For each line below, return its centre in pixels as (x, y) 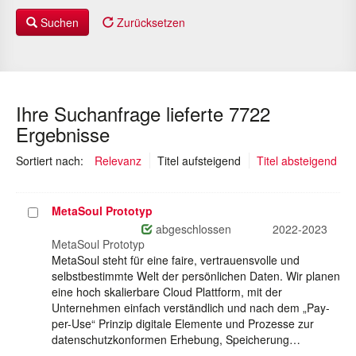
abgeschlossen (192, 229)
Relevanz (118, 161)
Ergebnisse (63, 134)
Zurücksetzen (149, 23)
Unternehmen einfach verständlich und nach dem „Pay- (191, 308)
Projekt (46, 213)
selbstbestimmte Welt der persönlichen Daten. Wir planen (196, 276)
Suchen (58, 23)
